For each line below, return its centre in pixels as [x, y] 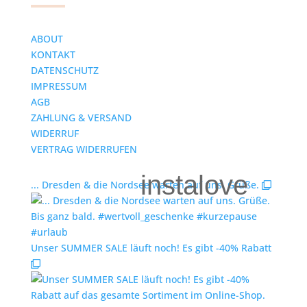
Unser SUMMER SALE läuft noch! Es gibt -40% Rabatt [151, 247]
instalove [195, 185]
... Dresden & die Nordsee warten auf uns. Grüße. [145, 184]
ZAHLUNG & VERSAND [81, 117]
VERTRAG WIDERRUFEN [84, 149]
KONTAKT [53, 54]
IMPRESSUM [59, 86]
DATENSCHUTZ [64, 70]
